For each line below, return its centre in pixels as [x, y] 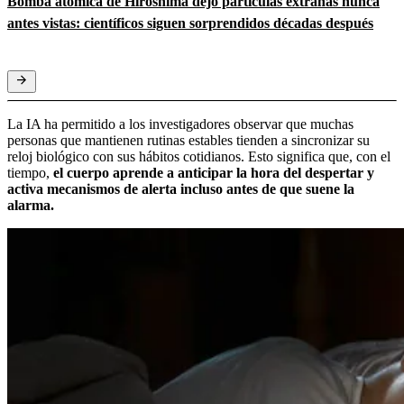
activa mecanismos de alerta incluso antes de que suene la [181, 188]
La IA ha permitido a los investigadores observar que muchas [180, 124]
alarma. [31, 205]
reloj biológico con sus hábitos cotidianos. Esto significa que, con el [199, 156]
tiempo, [28, 172]
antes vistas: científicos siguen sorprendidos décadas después [190, 23]
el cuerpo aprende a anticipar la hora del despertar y [212, 172]
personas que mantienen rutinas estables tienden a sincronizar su [188, 140]
